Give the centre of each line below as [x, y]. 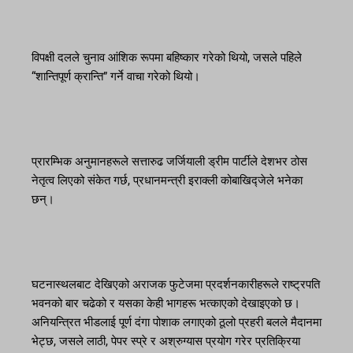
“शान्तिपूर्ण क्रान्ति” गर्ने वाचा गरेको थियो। [116, 77]
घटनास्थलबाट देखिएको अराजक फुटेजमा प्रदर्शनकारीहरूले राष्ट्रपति [176, 285]
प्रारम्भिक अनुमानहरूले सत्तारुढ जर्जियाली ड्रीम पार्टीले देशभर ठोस [169, 162]
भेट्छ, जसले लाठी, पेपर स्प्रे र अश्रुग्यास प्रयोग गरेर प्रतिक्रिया [166, 342]
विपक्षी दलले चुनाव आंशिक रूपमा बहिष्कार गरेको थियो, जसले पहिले [167, 58]
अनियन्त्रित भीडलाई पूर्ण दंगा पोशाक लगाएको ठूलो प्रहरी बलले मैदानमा [176, 323]
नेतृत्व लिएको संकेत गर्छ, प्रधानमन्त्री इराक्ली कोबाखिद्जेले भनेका [167, 181]
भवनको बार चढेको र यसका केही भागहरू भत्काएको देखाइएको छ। [166, 304]
